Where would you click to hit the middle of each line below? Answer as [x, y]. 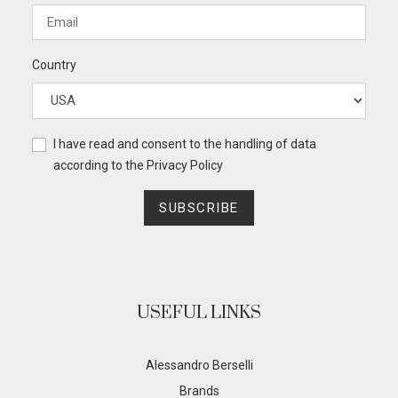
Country [54, 65]
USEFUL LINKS [199, 313]
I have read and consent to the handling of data [185, 143]
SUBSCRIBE [199, 207]
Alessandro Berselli [199, 365]
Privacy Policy [185, 165]
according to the [100, 165]
